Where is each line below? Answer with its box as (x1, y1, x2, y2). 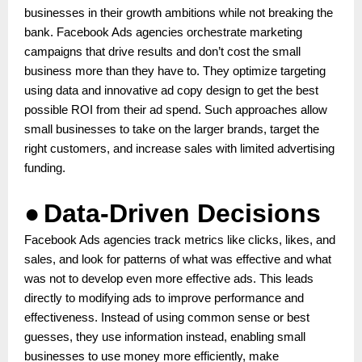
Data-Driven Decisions (44, 198, 321, 228)
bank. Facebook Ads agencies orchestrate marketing (24, 25, 302, 39)
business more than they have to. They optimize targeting (24, 64, 326, 78)
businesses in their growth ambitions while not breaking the (24, 6, 333, 19)
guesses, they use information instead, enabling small (24, 330, 305, 343)
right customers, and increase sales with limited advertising (24, 141, 335, 155)
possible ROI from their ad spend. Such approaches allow (24, 103, 327, 116)
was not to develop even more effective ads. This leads (24, 271, 314, 285)
